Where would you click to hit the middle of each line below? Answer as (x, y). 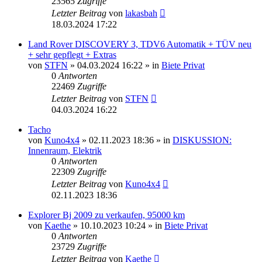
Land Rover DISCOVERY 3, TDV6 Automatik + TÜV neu (140, 44)
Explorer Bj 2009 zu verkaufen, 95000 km (106, 215)
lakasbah (141, 13)
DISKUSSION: (202, 140)
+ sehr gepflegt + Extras (72, 54)
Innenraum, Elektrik (65, 150)
